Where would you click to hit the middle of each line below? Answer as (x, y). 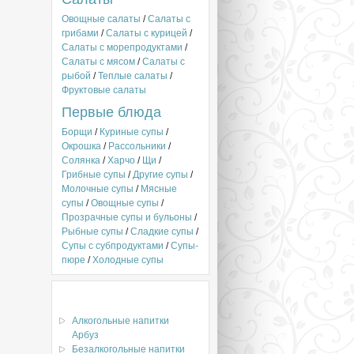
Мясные (159, 189)
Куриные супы (132, 132)
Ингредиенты (90, 296)
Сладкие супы (162, 232)
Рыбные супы (92, 232)
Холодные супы (128, 260)
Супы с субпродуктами (113, 246)
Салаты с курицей (147, 33)
